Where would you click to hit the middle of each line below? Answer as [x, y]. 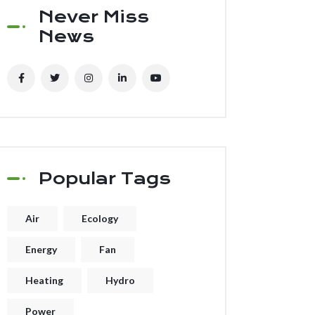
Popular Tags [105, 179]
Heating [44, 280]
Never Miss [94, 17]
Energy [41, 249]
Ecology [100, 218]
